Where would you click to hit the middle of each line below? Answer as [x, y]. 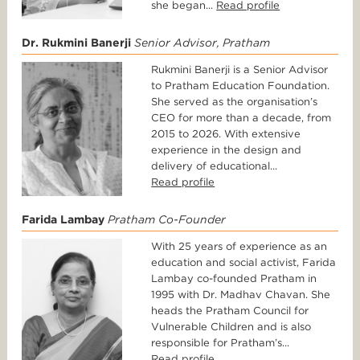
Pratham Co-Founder [167, 220]
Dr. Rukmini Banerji [76, 43]
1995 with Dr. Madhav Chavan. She [241, 295]
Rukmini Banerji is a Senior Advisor [240, 70]
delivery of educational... [215, 166]
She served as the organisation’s [235, 102]
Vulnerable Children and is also [231, 327]
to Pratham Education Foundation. [241, 86]
